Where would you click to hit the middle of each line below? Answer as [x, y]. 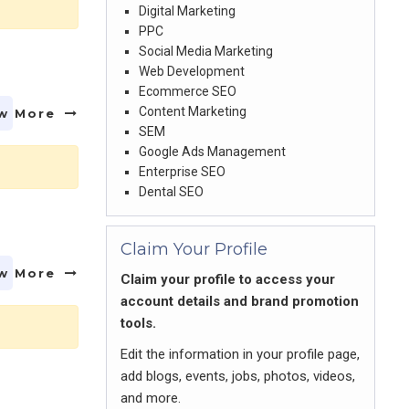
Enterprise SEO [182, 172]
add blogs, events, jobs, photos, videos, [238, 376]
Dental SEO [171, 192]
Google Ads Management [212, 152]
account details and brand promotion [240, 301]
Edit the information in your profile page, [240, 354]
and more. [151, 398]
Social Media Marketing [206, 51]
